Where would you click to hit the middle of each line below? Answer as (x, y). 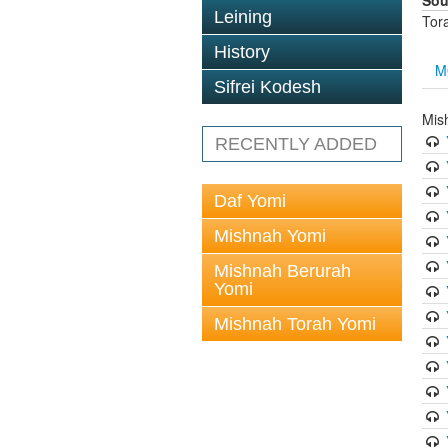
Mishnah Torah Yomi (295, 324)
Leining (243, 17)
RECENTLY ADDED (296, 144)
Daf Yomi (250, 201)
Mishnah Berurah (282, 271)
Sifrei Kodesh (267, 87)
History (242, 52)
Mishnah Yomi (270, 236)
